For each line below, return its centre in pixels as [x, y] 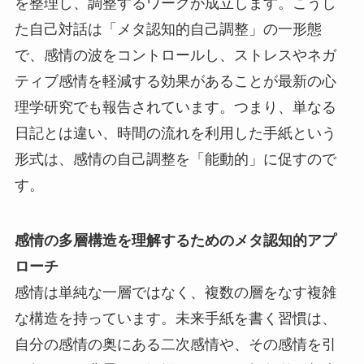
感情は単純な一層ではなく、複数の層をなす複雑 [175, 293]
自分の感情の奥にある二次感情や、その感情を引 [175, 345]
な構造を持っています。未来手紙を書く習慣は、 [175, 319]
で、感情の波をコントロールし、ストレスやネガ [175, 56]
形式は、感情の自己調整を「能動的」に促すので [175, 160]
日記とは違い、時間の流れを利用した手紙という [175, 134]
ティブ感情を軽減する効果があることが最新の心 [175, 82]
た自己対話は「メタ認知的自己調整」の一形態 [168, 30]
